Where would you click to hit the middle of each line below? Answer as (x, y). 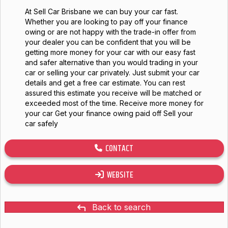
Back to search (121, 207)
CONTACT (118, 149)
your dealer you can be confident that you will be (108, 42)
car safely (41, 123)
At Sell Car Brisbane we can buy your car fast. (101, 11)
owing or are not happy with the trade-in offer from (110, 32)
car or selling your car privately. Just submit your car (112, 73)
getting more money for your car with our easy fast (110, 52)
